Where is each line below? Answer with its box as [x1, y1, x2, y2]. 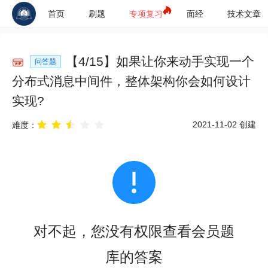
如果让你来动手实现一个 [116, 54, 254, 68]
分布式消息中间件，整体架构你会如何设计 [12, 74, 251, 88]
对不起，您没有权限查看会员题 [33, 223, 234, 239]
